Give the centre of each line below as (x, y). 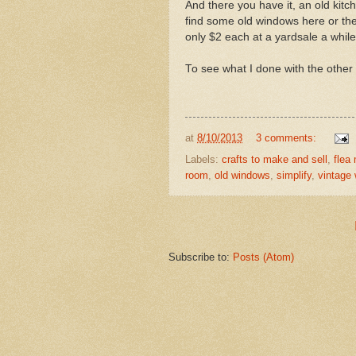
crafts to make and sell (275, 159)
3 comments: (287, 138)
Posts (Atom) (263, 257)
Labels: (203, 159)
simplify (294, 175)
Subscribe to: (201, 257)
